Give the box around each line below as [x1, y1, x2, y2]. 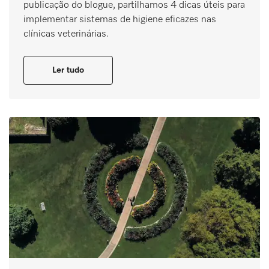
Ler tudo [52, 65, 84, 74]
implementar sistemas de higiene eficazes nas [23, 14, 216, 25]
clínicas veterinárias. [23, 29, 109, 39]
